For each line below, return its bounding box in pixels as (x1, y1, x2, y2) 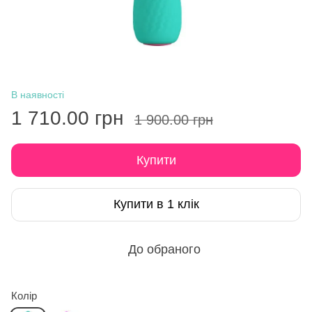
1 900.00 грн (134, 111, 213, 127)
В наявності (11, 88, 64, 100)
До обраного (128, 242, 201, 256)
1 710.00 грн (11, 107, 123, 129)
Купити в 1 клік (113, 197, 199, 212)
